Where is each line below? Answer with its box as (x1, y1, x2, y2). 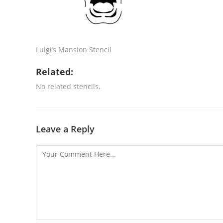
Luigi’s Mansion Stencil (36, 45, 111, 54)
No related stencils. (36, 82, 101, 91)
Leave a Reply (36, 123, 95, 135)
